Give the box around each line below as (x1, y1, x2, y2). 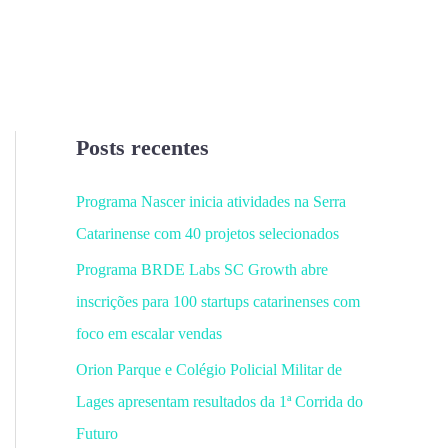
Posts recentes (76, 135, 209, 160)
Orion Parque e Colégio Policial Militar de (76, 361, 342, 378)
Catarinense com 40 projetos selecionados (76, 225, 339, 242)
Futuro (76, 425, 118, 442)
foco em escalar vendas (76, 325, 222, 342)
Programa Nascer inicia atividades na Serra (76, 193, 346, 210)
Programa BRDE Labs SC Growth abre (76, 261, 328, 278)
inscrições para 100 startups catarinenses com (76, 293, 360, 310)
